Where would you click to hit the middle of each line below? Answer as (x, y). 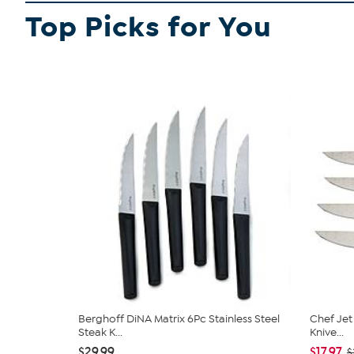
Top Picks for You (149, 27)
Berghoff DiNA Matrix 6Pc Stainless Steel (179, 319)
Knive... (327, 332)
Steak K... (100, 332)
